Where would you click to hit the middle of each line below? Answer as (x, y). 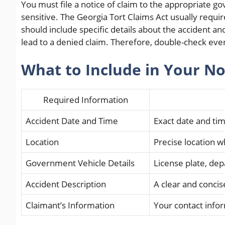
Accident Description (66, 184)
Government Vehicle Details (80, 163)
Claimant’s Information (70, 205)
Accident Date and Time (72, 121)
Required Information (85, 100)
